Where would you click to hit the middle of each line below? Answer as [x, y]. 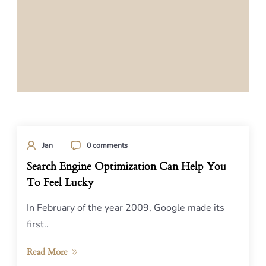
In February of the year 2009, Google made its [126, 208]
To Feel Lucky [60, 183]
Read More [47, 252]
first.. [38, 224]
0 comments [107, 145]
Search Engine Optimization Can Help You [126, 167]
